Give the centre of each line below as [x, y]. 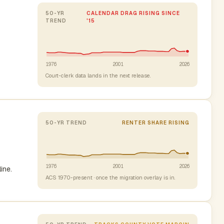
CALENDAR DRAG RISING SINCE [133, 13]
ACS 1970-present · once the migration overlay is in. [110, 177]
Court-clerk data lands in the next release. [98, 75]
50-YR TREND [66, 122]
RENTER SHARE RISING [156, 122]
